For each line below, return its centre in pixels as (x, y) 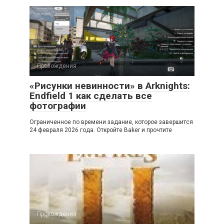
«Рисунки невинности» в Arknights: (110, 86)
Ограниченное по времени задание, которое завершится (111, 122)
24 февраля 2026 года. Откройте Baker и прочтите (101, 130)
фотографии (58, 106)
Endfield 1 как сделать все (91, 96)
